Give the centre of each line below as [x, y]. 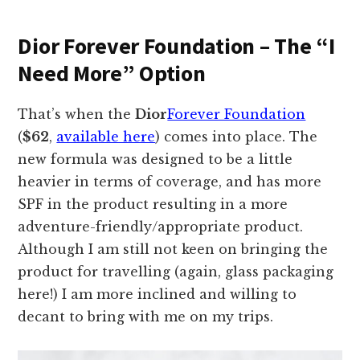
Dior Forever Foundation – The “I [176, 46]
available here [106, 137]
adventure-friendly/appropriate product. [161, 227]
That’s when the [77, 115]
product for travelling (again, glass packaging [176, 272]
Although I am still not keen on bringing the [173, 250]
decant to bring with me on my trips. [146, 317]
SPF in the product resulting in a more [153, 205]
